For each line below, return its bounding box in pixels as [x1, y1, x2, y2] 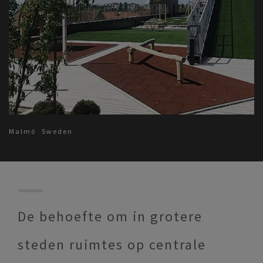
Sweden [42, 127, 73, 136]
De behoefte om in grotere [18, 207, 203, 226]
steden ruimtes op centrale [18, 235, 206, 254]
